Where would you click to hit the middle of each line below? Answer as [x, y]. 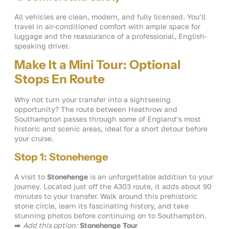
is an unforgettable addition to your [151, 177]
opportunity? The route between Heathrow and [96, 109]
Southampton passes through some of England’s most [108, 119]
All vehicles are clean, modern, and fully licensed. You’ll [110, 17]
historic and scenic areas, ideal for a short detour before [111, 129]
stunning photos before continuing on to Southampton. [110, 216]
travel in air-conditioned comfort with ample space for [107, 27]
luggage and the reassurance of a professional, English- [111, 36]
